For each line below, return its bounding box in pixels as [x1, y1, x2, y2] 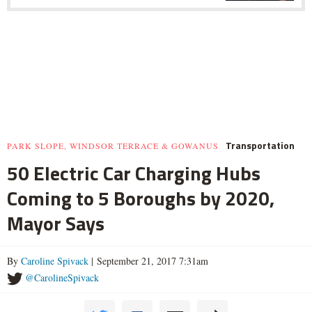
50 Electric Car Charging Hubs [7, 157, 260, 188]
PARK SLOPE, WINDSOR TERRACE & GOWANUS [7, 139, 219, 151]
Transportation [226, 137, 295, 153]
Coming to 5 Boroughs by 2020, [7, 182, 274, 213]
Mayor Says [7, 208, 104, 238]
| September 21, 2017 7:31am [88, 253, 208, 267]
